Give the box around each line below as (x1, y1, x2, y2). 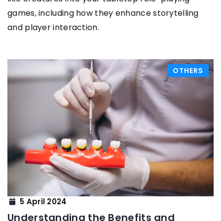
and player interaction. (7, 21, 99, 33)
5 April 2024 (20, 196, 67, 207)
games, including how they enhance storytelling (7, 7, 199, 19)
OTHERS (173, 65, 203, 75)
